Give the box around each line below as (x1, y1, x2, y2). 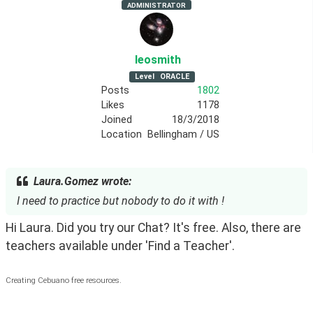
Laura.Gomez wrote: (34, 174, 131, 188)
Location (101, 129, 142, 141)
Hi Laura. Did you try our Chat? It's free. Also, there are (6, 220, 301, 235)
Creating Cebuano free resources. (6, 275, 122, 285)
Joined (101, 114, 132, 126)
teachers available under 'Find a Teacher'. (6, 238, 235, 253)
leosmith (134, 53, 181, 67)
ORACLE (159, 72, 189, 82)
